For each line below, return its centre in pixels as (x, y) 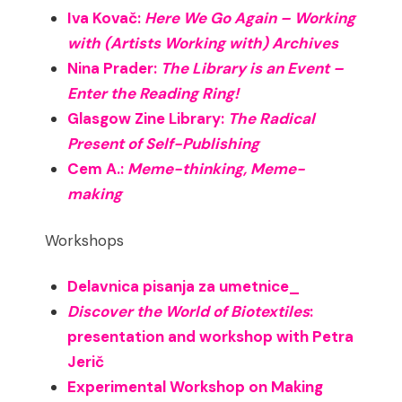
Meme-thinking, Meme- (217, 169)
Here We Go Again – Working (250, 18)
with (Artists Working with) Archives (203, 44)
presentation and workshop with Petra (211, 336)
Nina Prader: (114, 69)
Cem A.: (98, 169)
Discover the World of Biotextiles (189, 311)
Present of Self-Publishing (164, 144)
